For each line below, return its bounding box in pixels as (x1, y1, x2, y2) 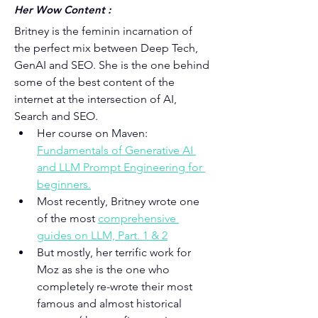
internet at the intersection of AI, (14, 92, 180, 106)
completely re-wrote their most (37, 280, 195, 293)
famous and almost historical (37, 297, 185, 310)
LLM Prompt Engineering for (59, 160, 205, 174)
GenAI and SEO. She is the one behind (14, 58, 212, 72)
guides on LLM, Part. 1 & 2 (37, 229, 168, 242)
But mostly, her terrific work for (37, 246, 194, 259)
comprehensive (98, 212, 179, 225)
